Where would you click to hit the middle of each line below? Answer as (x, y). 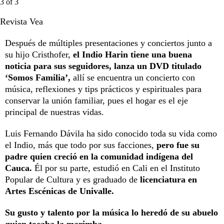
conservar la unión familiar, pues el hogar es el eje (96, 101)
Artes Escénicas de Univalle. (59, 191)
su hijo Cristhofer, (38, 55)
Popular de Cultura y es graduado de (71, 180)
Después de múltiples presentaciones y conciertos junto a (108, 43)
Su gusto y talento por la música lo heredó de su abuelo (111, 213)
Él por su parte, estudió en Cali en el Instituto (116, 168)
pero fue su (178, 145)
